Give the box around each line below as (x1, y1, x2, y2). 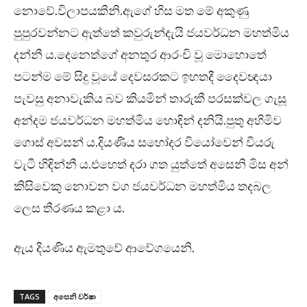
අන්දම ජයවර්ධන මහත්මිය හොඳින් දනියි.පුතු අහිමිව (14, 113, 282, 129)
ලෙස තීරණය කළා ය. (14, 201, 125, 217)
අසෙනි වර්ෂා (53, 291, 96, 302)
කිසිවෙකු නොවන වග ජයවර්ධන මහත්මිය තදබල (14, 179, 271, 195)
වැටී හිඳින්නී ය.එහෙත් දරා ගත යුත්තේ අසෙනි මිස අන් (14, 157, 288, 173)
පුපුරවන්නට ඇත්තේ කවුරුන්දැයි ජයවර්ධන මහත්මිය (14, 25, 289, 41)
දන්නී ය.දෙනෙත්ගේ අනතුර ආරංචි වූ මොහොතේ (14, 47, 267, 63)
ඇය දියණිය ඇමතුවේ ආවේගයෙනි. (14, 241, 195, 256)
